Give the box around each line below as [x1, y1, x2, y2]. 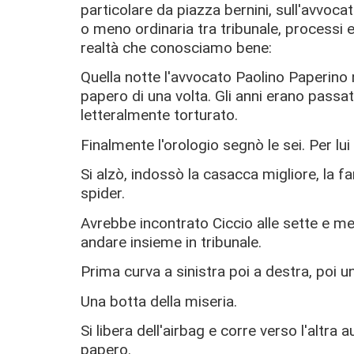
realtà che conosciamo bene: [81, 38, 272, 57]
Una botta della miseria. [81, 292, 237, 311]
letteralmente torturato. [81, 106, 238, 125]
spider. [81, 184, 125, 203]
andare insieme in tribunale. [81, 232, 262, 251]
